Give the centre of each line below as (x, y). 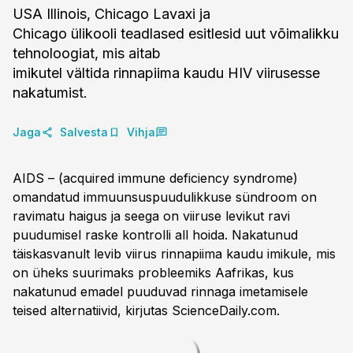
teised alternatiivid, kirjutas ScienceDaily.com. (146, 310)
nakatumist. (50, 93)
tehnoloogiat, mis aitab (87, 53)
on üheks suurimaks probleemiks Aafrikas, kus (153, 273)
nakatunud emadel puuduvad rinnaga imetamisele (160, 292)
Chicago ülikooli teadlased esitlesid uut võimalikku (176, 33)
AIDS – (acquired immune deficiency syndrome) (155, 178)
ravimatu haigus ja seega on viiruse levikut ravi (151, 216)
